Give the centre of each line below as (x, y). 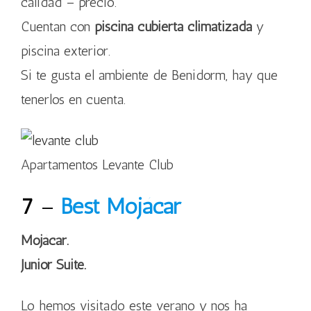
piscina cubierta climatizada (175, 26)
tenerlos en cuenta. (73, 99)
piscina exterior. (66, 51)
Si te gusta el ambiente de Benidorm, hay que (149, 75)
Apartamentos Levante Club (97, 165)
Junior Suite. (53, 264)
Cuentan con (58, 26)
